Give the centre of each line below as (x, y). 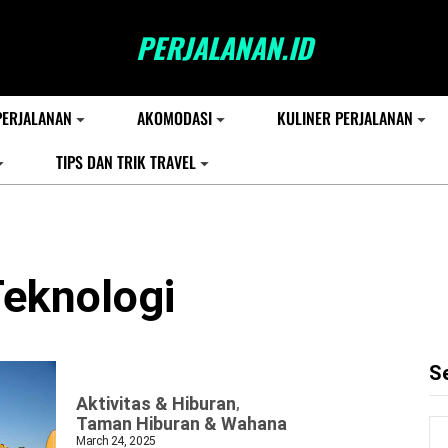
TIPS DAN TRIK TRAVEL (126, 162)
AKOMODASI (174, 118)
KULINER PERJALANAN (345, 118)
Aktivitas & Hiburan (156, 403)
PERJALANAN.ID (224, 47)
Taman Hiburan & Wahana (181, 423)
